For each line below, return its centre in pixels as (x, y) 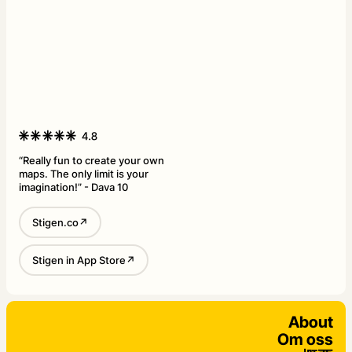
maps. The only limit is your (84, 173)
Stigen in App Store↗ (84, 260)
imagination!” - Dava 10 (73, 187)
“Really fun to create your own (92, 160)
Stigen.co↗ (60, 222)
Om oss (305, 339)
